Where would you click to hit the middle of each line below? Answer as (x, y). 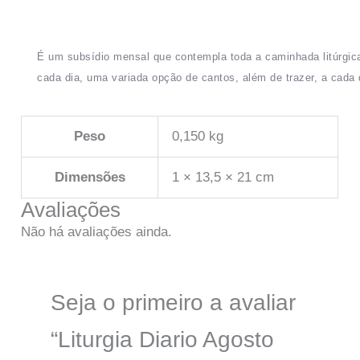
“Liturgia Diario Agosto (162, 340)
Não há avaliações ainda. (97, 232)
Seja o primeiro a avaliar (173, 303)
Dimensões (90, 178)
